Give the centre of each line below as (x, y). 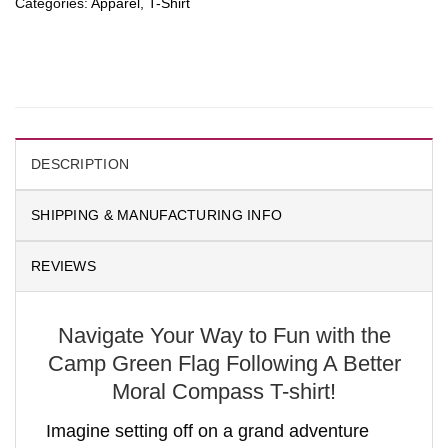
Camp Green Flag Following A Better (224, 363)
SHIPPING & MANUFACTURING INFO (157, 214)
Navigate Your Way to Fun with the (224, 335)
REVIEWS (64, 265)
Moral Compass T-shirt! (224, 391)
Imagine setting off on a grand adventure (207, 430)
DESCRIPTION (80, 163)
